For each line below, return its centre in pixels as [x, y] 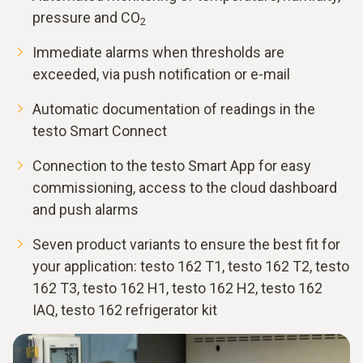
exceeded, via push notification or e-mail [161, 74]
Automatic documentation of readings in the [174, 109]
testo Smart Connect [100, 130]
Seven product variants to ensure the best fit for [186, 244]
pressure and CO [86, 17]
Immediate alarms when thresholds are [158, 52]
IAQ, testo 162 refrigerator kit [125, 310]
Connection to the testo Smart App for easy [172, 165]
